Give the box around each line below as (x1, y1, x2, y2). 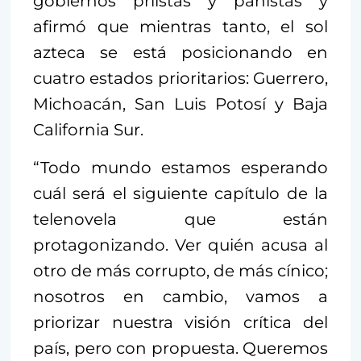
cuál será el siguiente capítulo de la (33, 184, 328, 203)
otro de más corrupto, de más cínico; (33, 261, 328, 280)
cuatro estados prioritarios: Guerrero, (33, 68, 328, 88)
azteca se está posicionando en (33, 43, 328, 62)
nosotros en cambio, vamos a (33, 287, 328, 306)
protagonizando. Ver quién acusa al (33, 235, 328, 255)
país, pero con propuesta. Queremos (33, 338, 328, 358)
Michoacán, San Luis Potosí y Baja (33, 94, 328, 114)
